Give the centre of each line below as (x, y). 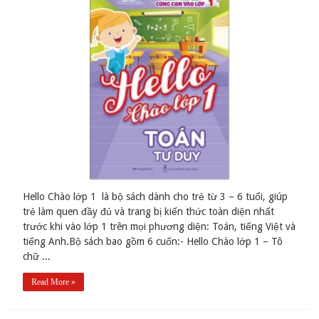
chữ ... (37, 257)
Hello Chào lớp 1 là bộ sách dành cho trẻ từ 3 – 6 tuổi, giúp (156, 197)
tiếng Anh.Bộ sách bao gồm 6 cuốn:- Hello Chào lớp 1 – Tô (153, 242)
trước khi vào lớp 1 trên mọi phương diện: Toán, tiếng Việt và (159, 227)
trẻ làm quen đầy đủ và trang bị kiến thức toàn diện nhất (149, 212)
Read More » (54, 282)
